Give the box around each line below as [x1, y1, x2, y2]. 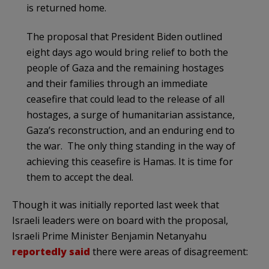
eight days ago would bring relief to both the [26, 45, 228, 59]
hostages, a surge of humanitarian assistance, [26, 107, 235, 121]
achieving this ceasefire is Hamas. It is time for [26, 154, 233, 168]
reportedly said [12, 244, 90, 258]
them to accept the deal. [26, 170, 133, 184]
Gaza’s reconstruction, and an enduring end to [26, 123, 235, 137]
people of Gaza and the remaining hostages [26, 61, 224, 74]
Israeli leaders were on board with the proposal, [12, 213, 228, 227]
